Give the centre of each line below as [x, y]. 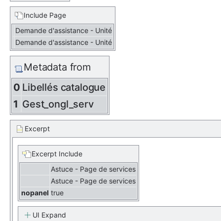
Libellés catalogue [64, 87]
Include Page [45, 15]
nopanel [35, 193]
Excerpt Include [57, 154]
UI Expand [49, 215]
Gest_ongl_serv [58, 104]
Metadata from [57, 67]
